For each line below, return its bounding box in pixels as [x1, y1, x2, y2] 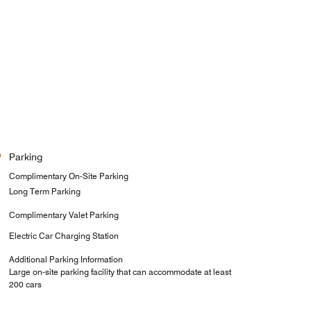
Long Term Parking [8, 185, 81, 196]
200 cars [8, 278, 42, 289]
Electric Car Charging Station [8, 230, 119, 241]
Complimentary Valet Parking [8, 209, 119, 220]
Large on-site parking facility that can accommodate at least [8, 266, 231, 277]
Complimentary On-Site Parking [8, 170, 128, 181]
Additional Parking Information [8, 253, 123, 264]
